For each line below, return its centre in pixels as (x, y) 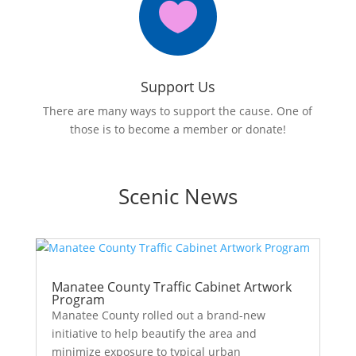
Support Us (178, 87)
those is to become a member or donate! (178, 129)
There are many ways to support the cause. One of (178, 111)
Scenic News (178, 196)
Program (78, 300)
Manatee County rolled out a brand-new (158, 315)
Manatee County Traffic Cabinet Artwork (171, 287)
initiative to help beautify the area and (154, 333)
